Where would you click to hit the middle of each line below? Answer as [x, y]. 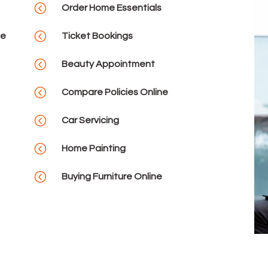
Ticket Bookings [97, 36]
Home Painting [93, 149]
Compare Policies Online [115, 92]
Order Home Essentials [111, 8]
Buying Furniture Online [112, 177]
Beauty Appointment [108, 64]
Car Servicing [90, 121]
